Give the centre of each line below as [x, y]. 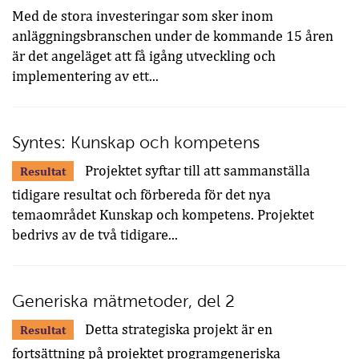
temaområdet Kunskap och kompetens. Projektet [163, 215]
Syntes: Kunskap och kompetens [136, 143]
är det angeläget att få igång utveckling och [144, 56]
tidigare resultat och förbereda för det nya [141, 195]
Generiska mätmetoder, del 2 [123, 301]
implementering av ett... [85, 77]
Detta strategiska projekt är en [177, 330]
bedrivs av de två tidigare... [95, 235]
